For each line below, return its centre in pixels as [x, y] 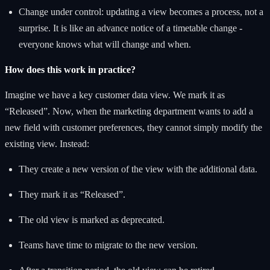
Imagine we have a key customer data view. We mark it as [115, 95]
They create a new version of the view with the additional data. [138, 169]
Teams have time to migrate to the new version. [108, 245]
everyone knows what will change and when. [105, 44]
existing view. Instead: [47, 143]
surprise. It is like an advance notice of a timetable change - [130, 28]
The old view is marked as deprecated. [91, 219]
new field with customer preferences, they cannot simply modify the [133, 127]
